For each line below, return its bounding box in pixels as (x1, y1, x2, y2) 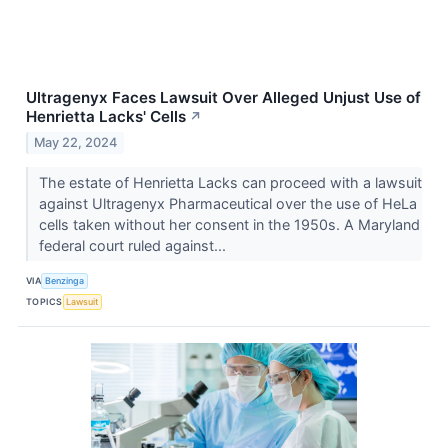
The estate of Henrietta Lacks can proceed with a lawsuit (38, 173, 422, 191)
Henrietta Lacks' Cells (26, 107, 186, 127)
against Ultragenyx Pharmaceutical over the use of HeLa (38, 194, 417, 212)
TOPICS (26, 296, 63, 308)
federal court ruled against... (38, 236, 230, 254)
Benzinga (45, 275, 85, 287)
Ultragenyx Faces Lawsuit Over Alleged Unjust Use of (26, 88, 421, 108)
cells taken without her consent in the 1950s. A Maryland (38, 215, 420, 233)
